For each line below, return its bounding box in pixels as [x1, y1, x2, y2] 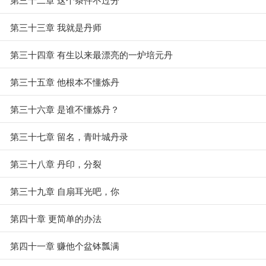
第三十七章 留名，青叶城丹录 [10, 130, 128, 142]
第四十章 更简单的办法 [10, 212, 102, 224]
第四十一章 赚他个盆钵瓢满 [10, 239, 119, 252]
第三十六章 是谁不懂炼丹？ [10, 103, 119, 115]
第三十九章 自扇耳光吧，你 [10, 185, 119, 197]
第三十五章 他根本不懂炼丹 [10, 75, 119, 88]
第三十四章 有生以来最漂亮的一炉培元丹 [10, 48, 173, 61]
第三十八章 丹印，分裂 [10, 157, 102, 170]
